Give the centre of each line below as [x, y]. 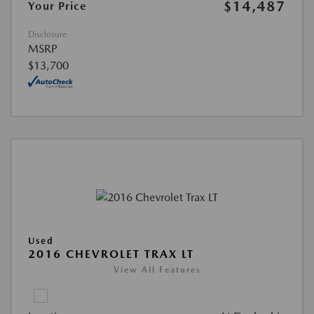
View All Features [157, 269]
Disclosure [47, 35]
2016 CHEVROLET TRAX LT [111, 254]
